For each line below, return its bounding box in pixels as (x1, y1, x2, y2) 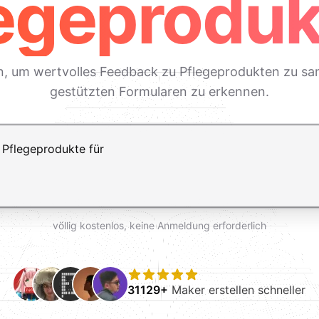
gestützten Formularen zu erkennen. (50, 84, 269, 99)
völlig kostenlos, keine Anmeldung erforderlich (53, 219, 266, 231)
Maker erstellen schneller (168, 283, 305, 297)
